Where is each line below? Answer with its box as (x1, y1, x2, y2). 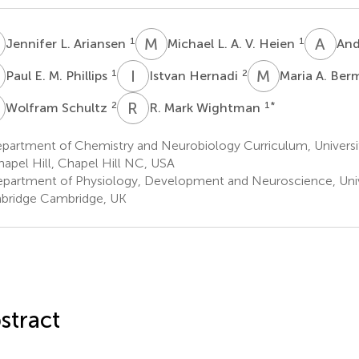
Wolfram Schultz (5, 99, 111, 115)
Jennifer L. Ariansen (5, 35, 129, 51)
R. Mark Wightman (148, 99, 264, 115)
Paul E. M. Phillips (5, 67, 111, 83)
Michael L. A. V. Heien (167, 35, 298, 51)
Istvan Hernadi (148, 67, 241, 83)
